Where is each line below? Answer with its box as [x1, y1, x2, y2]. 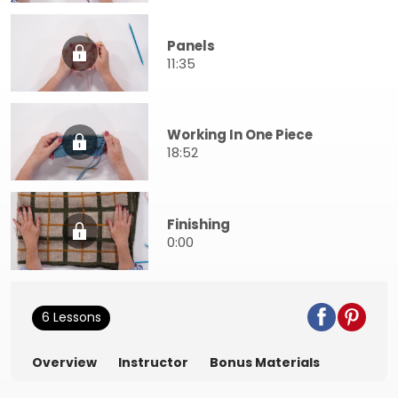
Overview [32, 353, 97, 371]
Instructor [118, 353, 188, 371]
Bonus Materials [210, 353, 320, 371]
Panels [167, 36, 215, 56]
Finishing [167, 214, 230, 234]
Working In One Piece [167, 125, 313, 145]
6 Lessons [41, 308, 101, 327]
